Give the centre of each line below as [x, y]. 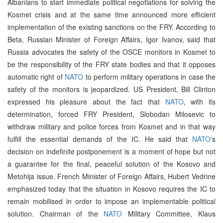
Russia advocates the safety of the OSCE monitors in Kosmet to [111, 52]
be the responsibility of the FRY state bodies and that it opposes [111, 64]
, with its [200, 101]
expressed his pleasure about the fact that [86, 101]
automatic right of [36, 76]
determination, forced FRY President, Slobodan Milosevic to [111, 114]
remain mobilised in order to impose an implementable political [111, 201]
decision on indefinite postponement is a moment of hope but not [111, 151]
